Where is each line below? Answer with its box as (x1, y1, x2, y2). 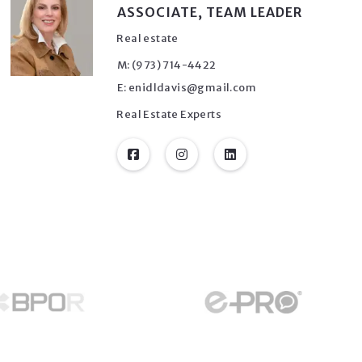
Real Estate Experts (116, 107, 222, 121)
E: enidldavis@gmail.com (116, 80, 257, 95)
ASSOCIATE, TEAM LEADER (116, 3, 303, 20)
